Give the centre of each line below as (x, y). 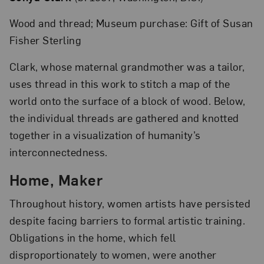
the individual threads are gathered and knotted (124, 118)
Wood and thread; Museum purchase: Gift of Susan (131, 23)
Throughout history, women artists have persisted (130, 203)
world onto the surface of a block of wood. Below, (127, 101)
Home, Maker (56, 179)
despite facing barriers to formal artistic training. (127, 220)
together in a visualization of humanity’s (105, 135)
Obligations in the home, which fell (93, 237)
